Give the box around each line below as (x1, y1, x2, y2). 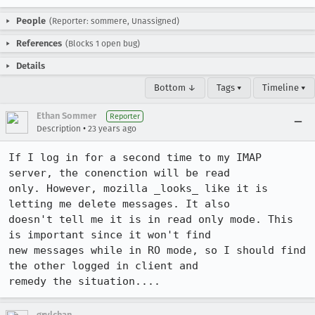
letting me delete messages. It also (8, 198, 230, 210)
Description (37, 124, 81, 134)
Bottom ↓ (154, 82, 196, 93)
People (16, 15, 46, 26)
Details (16, 60, 45, 71)
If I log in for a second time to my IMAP (8, 151, 262, 164)
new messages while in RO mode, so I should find (8, 244, 306, 257)
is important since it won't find (8, 229, 211, 241)
